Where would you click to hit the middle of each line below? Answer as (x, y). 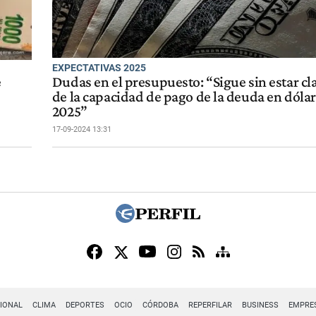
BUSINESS (260, 305)
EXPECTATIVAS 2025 (99, 68)
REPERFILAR (210, 305)
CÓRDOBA (160, 305)
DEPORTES (85, 305)
